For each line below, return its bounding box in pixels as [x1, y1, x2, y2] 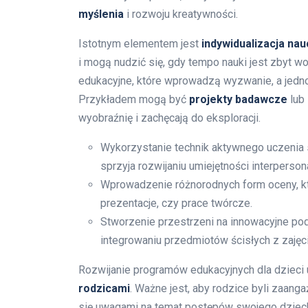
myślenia [78, 7, 124, 21]
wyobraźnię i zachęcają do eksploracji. [78, 111, 261, 124]
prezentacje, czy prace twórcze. [100, 196, 252, 210]
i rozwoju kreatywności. [124, 7, 238, 21]
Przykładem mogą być [78, 92, 189, 106]
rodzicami [78, 281, 130, 295]
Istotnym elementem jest [78, 36, 201, 50]
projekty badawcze [189, 92, 287, 106]
